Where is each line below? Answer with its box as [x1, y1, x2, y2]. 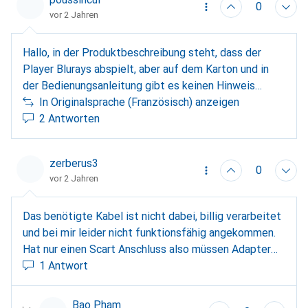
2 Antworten [39, 112, 100, 125]
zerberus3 [49, 157, 98, 170]
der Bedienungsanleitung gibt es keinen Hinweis [23, 79, 255, 92]
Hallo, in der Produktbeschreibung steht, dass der [23, 46, 261, 59]
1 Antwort [39, 259, 88, 272]
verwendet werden [23, 259, 113, 272]
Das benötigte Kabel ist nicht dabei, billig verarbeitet [23, 210, 281, 223]
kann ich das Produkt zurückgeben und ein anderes [23, 112, 266, 125]
